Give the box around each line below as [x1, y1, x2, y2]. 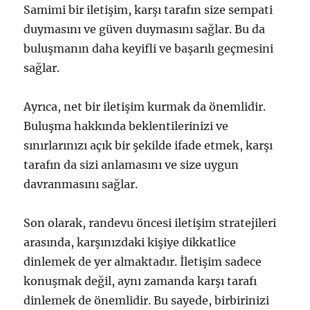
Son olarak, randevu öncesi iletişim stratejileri [24, 216, 277, 230]
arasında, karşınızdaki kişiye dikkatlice [24, 235, 237, 249]
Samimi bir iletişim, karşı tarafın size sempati [24, 3, 273, 17]
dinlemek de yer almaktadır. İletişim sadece [24, 255, 262, 268]
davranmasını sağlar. [24, 177, 138, 191]
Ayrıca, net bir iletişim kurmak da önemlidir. [24, 100, 266, 113]
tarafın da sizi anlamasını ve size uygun [24, 158, 239, 172]
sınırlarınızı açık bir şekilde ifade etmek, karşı [24, 138, 273, 152]
